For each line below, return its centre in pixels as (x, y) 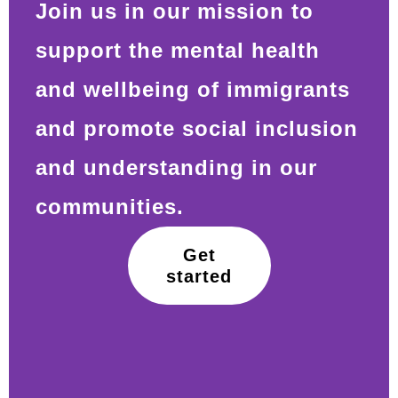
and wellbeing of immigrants (193, 89)
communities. (110, 206)
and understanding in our (176, 167)
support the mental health (178, 50)
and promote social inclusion (197, 128)
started (199, 276)
